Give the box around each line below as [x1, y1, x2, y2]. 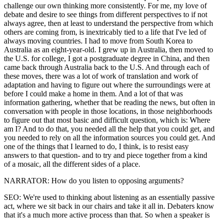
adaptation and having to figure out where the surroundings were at [4, 80, 210, 89]
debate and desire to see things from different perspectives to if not [4, 10, 207, 19]
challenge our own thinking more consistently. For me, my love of [4, 1, 207, 10]
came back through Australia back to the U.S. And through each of [4, 63, 209, 71]
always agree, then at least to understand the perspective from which [4, 19, 213, 27]
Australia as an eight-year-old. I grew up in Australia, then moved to [4, 45, 213, 54]
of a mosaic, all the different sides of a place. [4, 159, 140, 168]
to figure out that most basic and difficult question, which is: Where [4, 115, 210, 124]
